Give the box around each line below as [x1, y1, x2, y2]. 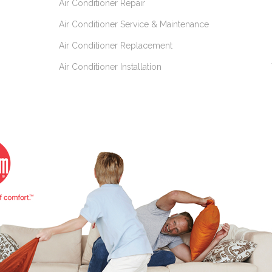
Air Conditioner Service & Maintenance [59, 19, 209, 29]
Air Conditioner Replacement [59, 41, 172, 50]
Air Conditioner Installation [59, 62, 161, 72]
